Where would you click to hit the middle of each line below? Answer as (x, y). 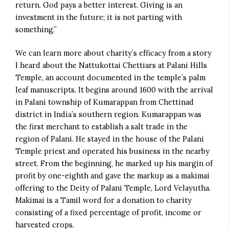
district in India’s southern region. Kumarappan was (109, 114)
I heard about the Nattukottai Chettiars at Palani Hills (111, 65)
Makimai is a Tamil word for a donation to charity (104, 200)
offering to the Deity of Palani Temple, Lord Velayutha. (113, 188)
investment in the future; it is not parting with (99, 17)
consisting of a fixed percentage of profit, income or (109, 212)
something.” (36, 29)
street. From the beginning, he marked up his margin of (114, 163)
